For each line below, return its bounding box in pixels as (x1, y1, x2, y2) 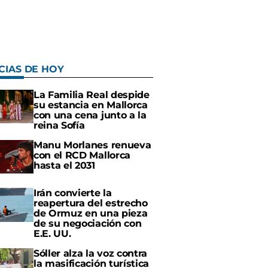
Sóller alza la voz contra (33, 248, 147, 260)
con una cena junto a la (33, 109, 147, 121)
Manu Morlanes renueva (33, 139, 151, 151)
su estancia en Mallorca (33, 99, 148, 111)
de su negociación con (33, 218, 142, 230)
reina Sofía (33, 120, 85, 131)
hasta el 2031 (33, 160, 95, 171)
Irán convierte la (33, 187, 112, 199)
